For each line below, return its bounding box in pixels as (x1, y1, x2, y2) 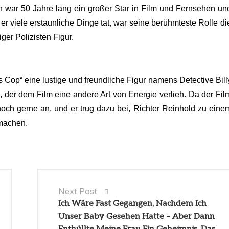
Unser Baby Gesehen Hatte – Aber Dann (58, 211, 215, 221)
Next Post (58, 186, 97, 196)
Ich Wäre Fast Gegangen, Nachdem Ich (58, 198, 207, 209)
